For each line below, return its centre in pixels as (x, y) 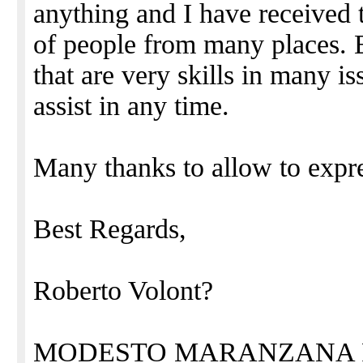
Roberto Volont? (123, 290)
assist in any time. (131, 106)
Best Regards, (110, 229)
